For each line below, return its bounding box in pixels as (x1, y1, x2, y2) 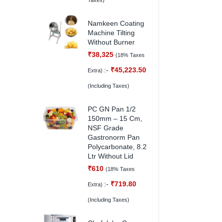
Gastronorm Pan (88, 133, 140, 141)
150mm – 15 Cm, (88, 114, 142, 122)
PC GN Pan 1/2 (88, 105, 136, 113)
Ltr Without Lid (88, 152, 133, 160)
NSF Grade (88, 124, 123, 132)
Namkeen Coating (88, 19, 144, 27)
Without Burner (88, 38, 135, 46)
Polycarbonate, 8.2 (88, 143, 147, 151)
